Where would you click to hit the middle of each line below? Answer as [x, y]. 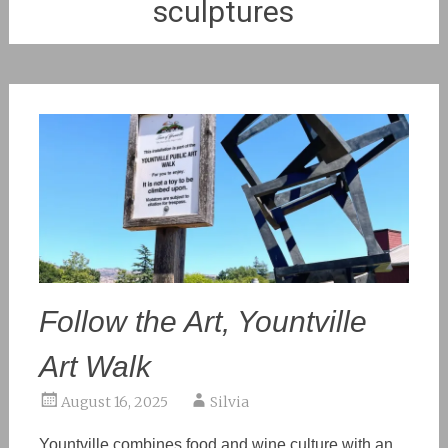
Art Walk [94, 366]
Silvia [229, 401]
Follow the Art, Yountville [202, 321]
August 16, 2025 [114, 401]
